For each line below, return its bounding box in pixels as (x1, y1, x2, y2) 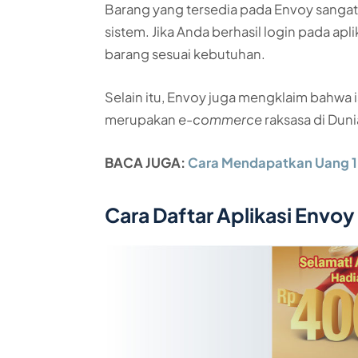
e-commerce (178, 110, 263, 128)
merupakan (105, 110, 179, 128)
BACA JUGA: (105, 153, 189, 171)
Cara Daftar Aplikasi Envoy (105, 202, 356, 229)
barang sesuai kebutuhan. (105, 46, 266, 63)
